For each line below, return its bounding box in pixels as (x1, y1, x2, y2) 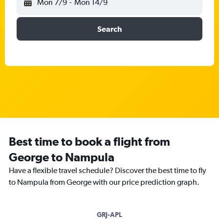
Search (97, 24, 122, 33)
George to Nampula (9, 150, 114, 164)
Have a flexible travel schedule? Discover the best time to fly (9, 166, 206, 175)
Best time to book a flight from (9, 134, 170, 148)
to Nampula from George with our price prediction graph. (9, 177, 199, 187)
